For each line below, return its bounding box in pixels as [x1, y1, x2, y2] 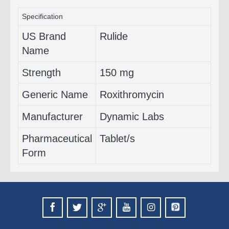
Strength [22, 67, 61, 78]
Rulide [100, 31, 128, 42]
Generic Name [22, 89, 88, 100]
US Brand [22, 31, 66, 42]
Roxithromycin [100, 89, 164, 100]
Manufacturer [22, 111, 83, 122]
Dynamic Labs [100, 111, 164, 122]
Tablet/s [100, 133, 135, 144]
